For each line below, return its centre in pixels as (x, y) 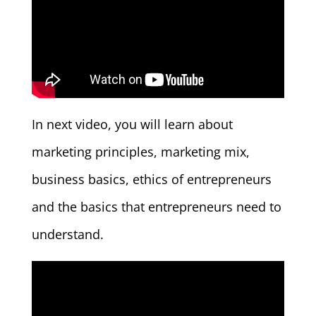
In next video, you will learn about (132, 124)
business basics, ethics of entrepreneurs (151, 179)
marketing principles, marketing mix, (140, 151)
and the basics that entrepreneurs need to (156, 206)
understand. (67, 234)
